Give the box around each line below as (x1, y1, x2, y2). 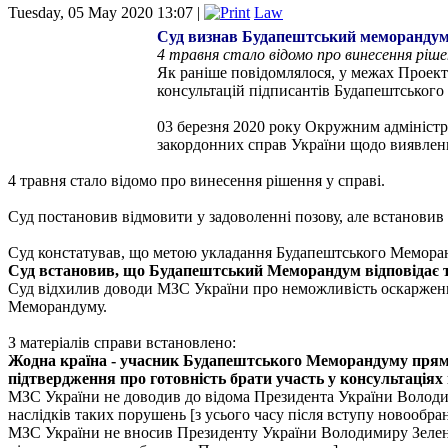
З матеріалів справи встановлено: (8, 333, 236, 351)
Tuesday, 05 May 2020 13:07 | (8, 3, 204, 21)
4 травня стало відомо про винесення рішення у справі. (8, 171, 385, 189)
